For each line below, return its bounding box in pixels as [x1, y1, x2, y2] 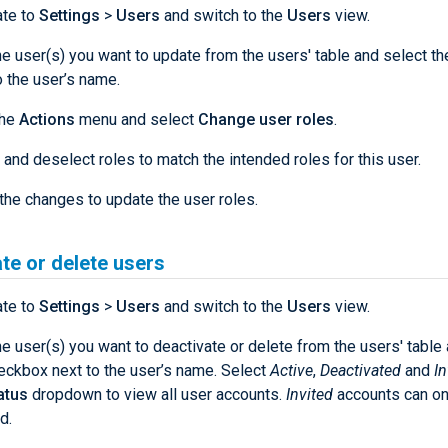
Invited [286, 385, 333, 405]
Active [270, 361, 313, 381]
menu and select [75, 110, 198, 130]
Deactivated [320, 361, 401, 381]
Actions [19, 110, 75, 130]
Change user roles [198, 110, 334, 130]
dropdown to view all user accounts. [28, 385, 286, 405]
